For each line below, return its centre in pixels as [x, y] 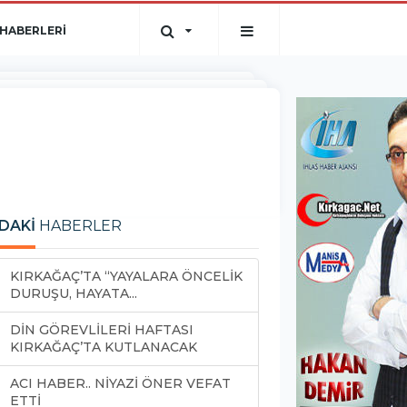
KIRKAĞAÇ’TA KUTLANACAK [104, 347]
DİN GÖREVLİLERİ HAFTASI [102, 330]
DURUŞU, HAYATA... [74, 293]
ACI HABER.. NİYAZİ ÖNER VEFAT [120, 383]
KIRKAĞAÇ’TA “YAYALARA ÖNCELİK [126, 276]
